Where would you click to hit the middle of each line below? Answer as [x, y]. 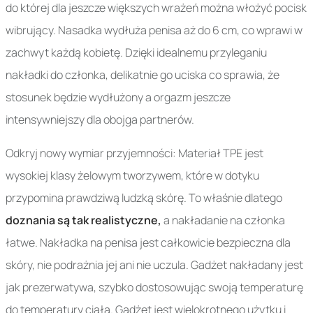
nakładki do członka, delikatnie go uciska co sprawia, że [143, 75]
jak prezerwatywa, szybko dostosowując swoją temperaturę [154, 287]
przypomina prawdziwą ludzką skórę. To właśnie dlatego [144, 198]
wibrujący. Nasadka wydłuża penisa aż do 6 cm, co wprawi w [154, 30]
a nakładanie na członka [223, 220]
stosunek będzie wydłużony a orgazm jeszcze [118, 97]
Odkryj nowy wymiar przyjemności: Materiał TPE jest [134, 153]
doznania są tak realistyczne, [83, 220]
